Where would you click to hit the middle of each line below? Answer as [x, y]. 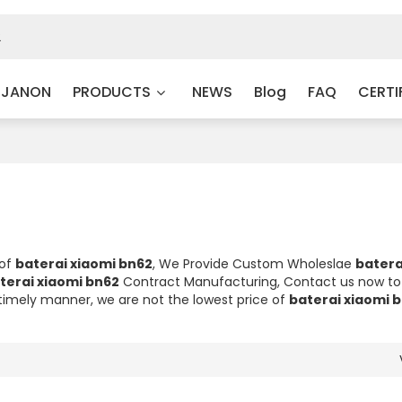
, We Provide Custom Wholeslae [253, 263]
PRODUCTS [111, 92]
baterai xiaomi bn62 [83, 263]
